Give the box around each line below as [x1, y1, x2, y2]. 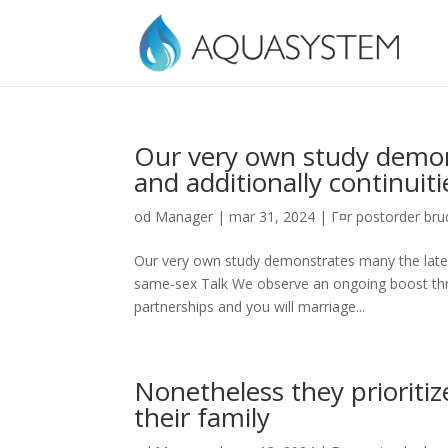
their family [134, 399, 271, 435]
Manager [155, 207, 214, 226]
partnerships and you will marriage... [134, 297, 366, 316]
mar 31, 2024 [229, 207, 316, 226]
